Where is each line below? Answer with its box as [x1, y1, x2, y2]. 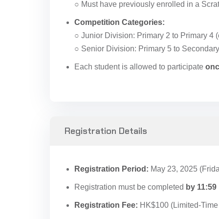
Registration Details [65, 125, 147, 137]
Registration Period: [74, 165, 149, 173]
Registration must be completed [74, 183, 186, 191]
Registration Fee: [74, 201, 138, 209]
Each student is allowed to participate [74, 63, 205, 71]
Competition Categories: [74, 18, 165, 26]
